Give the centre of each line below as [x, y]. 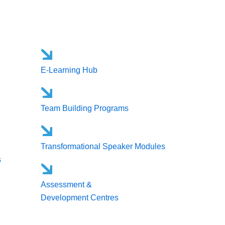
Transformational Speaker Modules [103, 146]
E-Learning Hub [69, 70]
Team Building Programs [85, 108]
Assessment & [67, 185]
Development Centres [80, 198]
